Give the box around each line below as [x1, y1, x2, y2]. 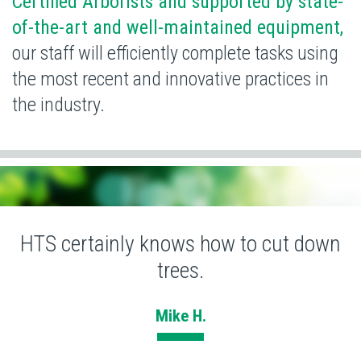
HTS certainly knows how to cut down [20, 230, 341, 257]
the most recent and [12, 67, 165, 90]
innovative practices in [165, 67, 329, 90]
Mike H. [155, 305, 206, 326]
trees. [156, 256, 205, 284]
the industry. [12, 93, 105, 116]
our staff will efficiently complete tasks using [12, 41, 338, 64]
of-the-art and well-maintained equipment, [12, 15, 343, 39]
